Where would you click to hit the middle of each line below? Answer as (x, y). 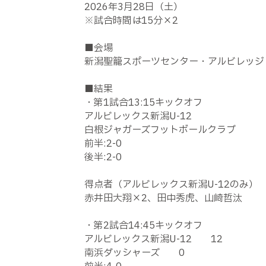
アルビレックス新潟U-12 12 (153, 239)
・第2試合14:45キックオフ (143, 226)
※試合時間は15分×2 (131, 21)
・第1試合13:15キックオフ (143, 103)
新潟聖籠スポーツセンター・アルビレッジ (174, 62)
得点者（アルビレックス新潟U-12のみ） (171, 185)
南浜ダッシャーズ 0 (134, 253)
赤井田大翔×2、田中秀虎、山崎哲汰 (163, 198)
